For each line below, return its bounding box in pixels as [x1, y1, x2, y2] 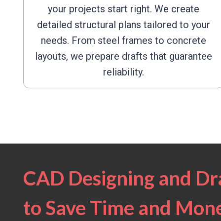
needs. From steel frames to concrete [40, 35, 206, 46]
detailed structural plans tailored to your [37, 19, 210, 31]
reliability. [103, 66, 144, 78]
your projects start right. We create [47, 3, 199, 15]
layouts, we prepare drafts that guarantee [35, 50, 212, 62]
